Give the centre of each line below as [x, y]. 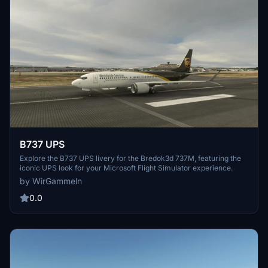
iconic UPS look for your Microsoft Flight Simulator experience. [126, 167]
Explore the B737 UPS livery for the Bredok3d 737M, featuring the [130, 158]
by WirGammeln [51, 181]
